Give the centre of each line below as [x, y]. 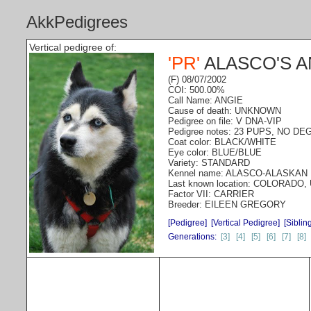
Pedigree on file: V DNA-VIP [225, 121]
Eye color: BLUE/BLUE [215, 152]
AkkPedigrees [77, 22]
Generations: [194, 237]
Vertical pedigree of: [73, 47]
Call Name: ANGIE [205, 100]
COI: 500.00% [196, 90]
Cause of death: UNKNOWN [225, 111]
